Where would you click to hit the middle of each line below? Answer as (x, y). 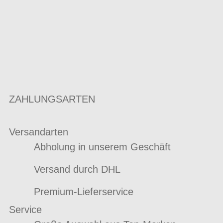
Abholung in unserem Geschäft (102, 147)
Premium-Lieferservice (83, 192)
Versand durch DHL (77, 169)
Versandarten (39, 132)
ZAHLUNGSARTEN (52, 99)
